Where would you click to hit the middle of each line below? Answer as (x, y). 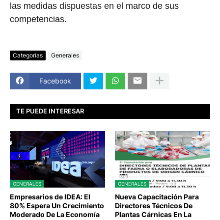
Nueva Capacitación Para (157, 196)
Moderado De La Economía (55, 214)
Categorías (28, 55)
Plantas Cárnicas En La (153, 214)
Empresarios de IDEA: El (50, 196)
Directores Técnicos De (154, 205)
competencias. (38, 19)
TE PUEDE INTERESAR (50, 111)
